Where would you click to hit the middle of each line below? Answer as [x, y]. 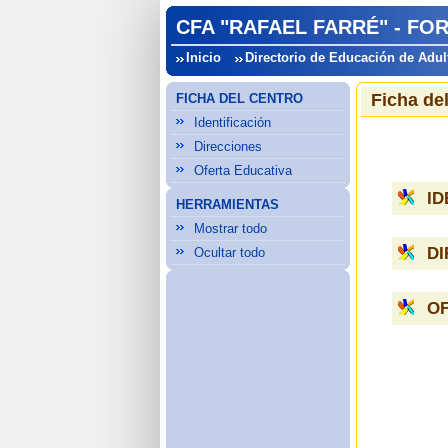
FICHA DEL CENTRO [240, 98]
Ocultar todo [230, 252]
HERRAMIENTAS [228, 204]
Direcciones [228, 146]
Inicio [204, 57]
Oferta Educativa [243, 170]
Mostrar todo [231, 228]
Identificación [233, 122]
